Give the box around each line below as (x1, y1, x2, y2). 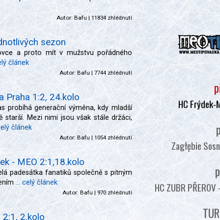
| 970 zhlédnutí (93, 189, 132, 196)
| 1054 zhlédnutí (90, 134, 132, 141)
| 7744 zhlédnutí (90, 69, 132, 76)
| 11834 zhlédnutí (87, 14, 132, 21)
